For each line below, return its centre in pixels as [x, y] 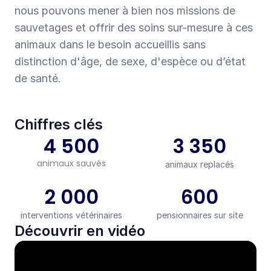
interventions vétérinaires [71, 215]
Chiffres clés [59, 124]
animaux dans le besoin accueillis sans [110, 44]
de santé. [38, 78]
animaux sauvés [71, 163]
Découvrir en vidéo [80, 231]
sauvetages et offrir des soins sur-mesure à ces [134, 28]
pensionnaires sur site [200, 215]
